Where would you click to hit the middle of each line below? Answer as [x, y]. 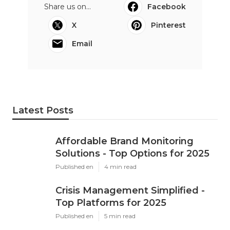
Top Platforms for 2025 [111, 203]
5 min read [120, 216]
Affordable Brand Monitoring [124, 141]
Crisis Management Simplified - [130, 190]
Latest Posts [43, 110]
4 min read [120, 166]
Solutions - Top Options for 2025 [132, 153]
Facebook [167, 6]
